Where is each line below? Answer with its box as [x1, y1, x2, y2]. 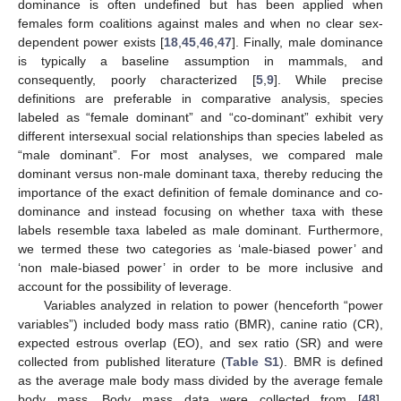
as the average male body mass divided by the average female [18, 373, 383, 388]
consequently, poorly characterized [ [18, 73, 256, 88]
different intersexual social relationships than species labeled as [18, 129, 383, 144]
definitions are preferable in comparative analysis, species [18, 91, 383, 107]
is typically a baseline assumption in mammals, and [18, 54, 383, 69]
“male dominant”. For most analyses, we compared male [18, 148, 383, 163]
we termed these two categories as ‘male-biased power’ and [18, 242, 383, 257]
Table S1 [226, 354, 280, 370]
